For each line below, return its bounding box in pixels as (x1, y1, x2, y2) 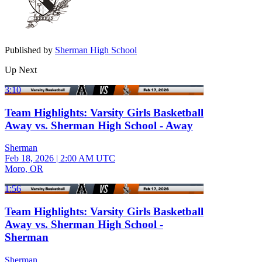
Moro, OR (5, 164, 43, 174)
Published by (5, 44, 55, 55)
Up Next (5, 64, 37, 75)
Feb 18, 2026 (5, 153, 54, 164)
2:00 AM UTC (60, 153, 115, 164)
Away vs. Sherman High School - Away (5, 119, 193, 132)
